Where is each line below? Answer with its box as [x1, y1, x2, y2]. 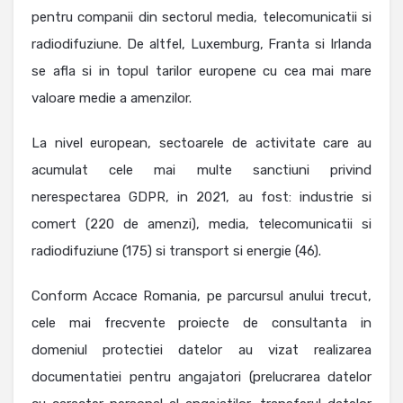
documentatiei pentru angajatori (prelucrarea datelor [31, 369, 372, 386]
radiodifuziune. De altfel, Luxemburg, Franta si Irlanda [31, 36, 372, 53]
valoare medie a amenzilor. [31, 90, 192, 107]
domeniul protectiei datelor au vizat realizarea [31, 342, 372, 359]
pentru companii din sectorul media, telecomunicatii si [31, 9, 372, 26]
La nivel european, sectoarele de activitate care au [31, 135, 372, 152]
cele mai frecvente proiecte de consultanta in [31, 315, 372, 332]
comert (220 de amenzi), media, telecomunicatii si [31, 216, 372, 233]
